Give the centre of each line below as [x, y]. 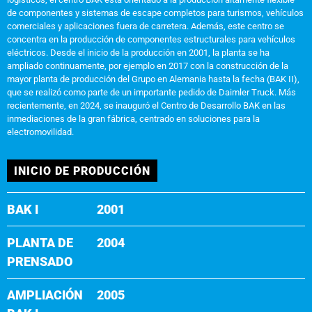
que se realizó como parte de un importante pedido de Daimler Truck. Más [151, 92]
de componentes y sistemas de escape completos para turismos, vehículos [155, 13]
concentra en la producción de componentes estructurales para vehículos [151, 39]
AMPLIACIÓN [45, 295]
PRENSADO [40, 261]
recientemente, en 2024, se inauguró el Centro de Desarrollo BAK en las [146, 105]
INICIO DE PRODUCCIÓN [82, 171]
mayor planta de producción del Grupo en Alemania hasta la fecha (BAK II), [153, 79]
